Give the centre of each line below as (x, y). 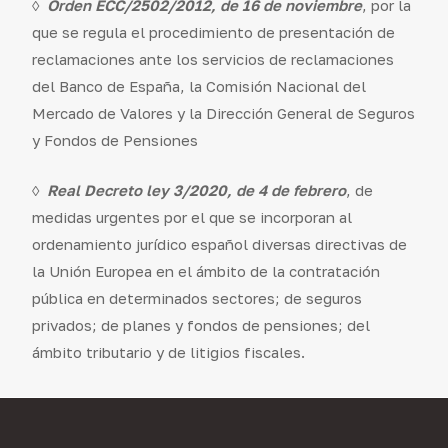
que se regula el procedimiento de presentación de (213, 32)
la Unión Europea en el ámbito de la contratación (205, 270)
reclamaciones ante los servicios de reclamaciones (212, 59)
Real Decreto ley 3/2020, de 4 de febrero (196, 189)
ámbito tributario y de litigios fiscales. (168, 351)
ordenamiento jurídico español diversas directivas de (219, 243)
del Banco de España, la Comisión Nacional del (198, 86)
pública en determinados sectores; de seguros (196, 297)
